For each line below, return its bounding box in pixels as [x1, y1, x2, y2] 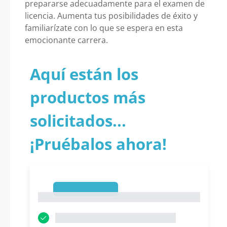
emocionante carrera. [25, 34, 108, 46]
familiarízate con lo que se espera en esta [25, 22, 183, 33]
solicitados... [30, 110, 126, 131]
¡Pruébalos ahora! [30, 133, 167, 155]
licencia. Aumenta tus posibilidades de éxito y [25, 10, 198, 21]
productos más [30, 87, 145, 108]
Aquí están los [30, 63, 138, 85]
